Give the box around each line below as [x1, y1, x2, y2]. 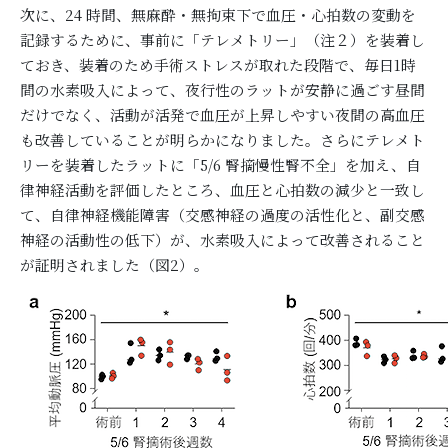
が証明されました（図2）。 [20, 254, 209, 275]
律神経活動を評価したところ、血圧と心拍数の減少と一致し [20, 179, 425, 200]
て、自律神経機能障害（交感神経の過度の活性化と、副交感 [20, 204, 425, 225]
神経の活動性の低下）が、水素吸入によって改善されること [20, 229, 425, 250]
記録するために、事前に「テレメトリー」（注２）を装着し [20, 29, 425, 50]
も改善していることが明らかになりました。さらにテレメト [20, 129, 425, 150]
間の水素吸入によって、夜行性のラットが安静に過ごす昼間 [20, 79, 425, 100]
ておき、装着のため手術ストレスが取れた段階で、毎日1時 [20, 54, 416, 75]
